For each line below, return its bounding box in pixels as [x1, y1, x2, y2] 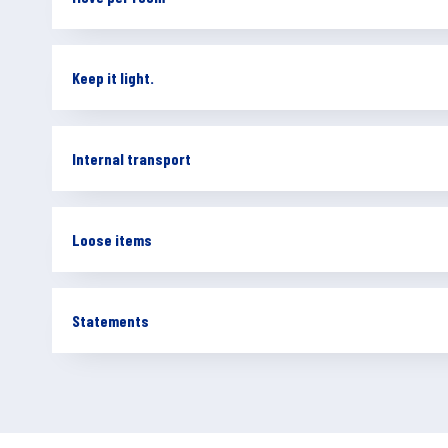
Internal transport [72, 149, 191, 168]
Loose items [72, 230, 152, 249]
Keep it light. [72, 68, 154, 87]
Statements [72, 311, 149, 330]
